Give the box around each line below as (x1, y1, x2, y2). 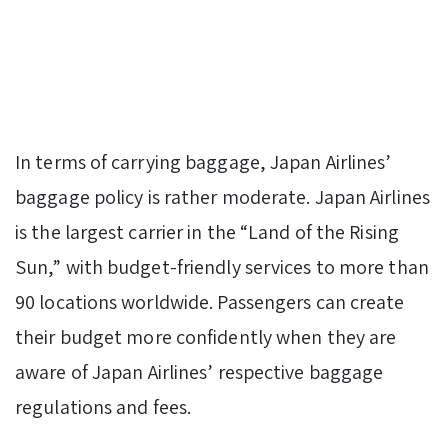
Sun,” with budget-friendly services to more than (15, 254, 429, 281)
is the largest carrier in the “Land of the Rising (15, 219, 399, 246)
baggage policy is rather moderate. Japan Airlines (15, 184, 430, 211)
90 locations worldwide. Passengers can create (15, 289, 405, 316)
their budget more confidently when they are (15, 324, 397, 351)
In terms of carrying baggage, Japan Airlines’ (15, 149, 392, 176)
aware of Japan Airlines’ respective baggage (15, 359, 384, 386)
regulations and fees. (15, 394, 192, 421)
